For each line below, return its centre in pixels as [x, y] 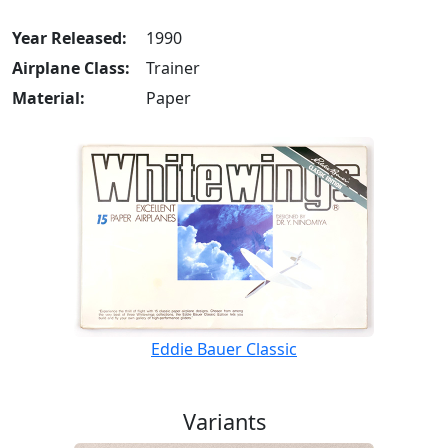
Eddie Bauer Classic [224, 349]
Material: [48, 98]
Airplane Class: [71, 68]
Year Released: [69, 38]
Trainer [173, 68]
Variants [224, 421]
